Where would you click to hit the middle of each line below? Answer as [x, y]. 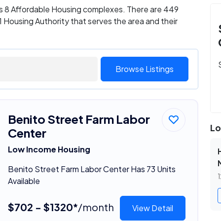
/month [96, 207]
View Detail [153, 208]
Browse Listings [144, 69]
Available [24, 181]
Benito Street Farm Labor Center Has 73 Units [92, 169]
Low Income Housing [49, 149]
